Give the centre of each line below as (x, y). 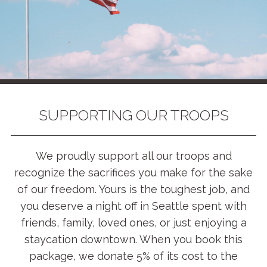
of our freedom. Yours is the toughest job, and (133, 190)
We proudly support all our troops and (133, 156)
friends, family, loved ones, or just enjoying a (133, 223)
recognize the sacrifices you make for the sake (133, 173)
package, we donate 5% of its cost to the (133, 256)
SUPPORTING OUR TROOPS (133, 115)
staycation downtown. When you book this (133, 240)
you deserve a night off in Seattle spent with (133, 206)
